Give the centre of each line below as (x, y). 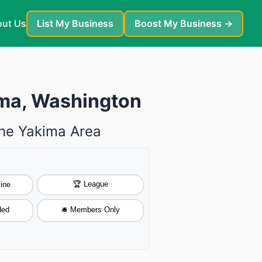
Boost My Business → (184, 23)
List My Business (75, 23)
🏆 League (90, 184)
